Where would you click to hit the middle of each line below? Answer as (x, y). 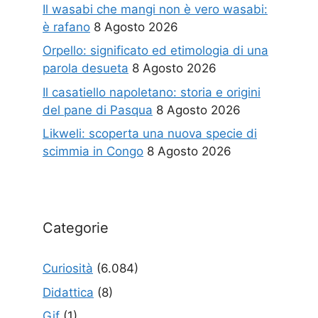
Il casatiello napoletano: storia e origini (152, 92)
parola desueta (86, 68)
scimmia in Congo (93, 152)
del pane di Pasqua (98, 110)
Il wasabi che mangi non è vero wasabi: (155, 9)
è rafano (66, 27)
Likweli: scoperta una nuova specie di (150, 134)
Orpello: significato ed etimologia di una (155, 51)
